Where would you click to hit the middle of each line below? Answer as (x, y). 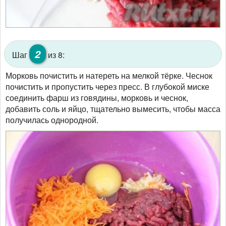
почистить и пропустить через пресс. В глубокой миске (107, 86)
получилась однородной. (52, 120)
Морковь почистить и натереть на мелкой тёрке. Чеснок (109, 75)
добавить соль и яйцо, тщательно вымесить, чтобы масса (113, 108)
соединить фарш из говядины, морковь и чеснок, (97, 97)
